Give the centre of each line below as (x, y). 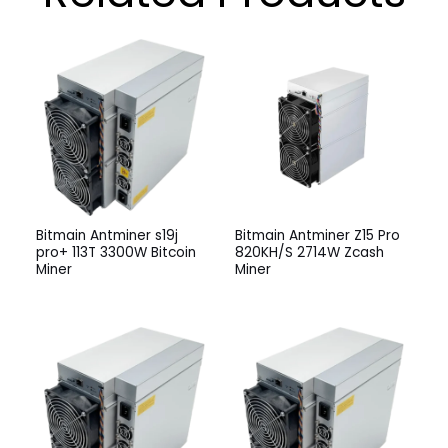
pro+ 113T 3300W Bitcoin (116, 253)
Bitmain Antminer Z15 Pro (317, 236)
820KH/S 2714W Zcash (309, 253)
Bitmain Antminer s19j (107, 236)
